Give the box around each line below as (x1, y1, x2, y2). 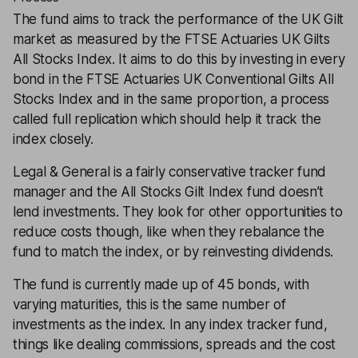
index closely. (13, 131, 93, 147)
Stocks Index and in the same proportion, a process (13, 91, 329, 107)
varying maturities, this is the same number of (13, 296, 286, 312)
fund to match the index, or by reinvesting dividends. (13, 244, 334, 260)
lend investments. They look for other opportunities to (13, 204, 343, 220)
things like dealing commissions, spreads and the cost (13, 336, 336, 352)
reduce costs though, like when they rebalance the (13, 224, 324, 240)
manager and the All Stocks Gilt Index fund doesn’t (13, 184, 324, 200)
